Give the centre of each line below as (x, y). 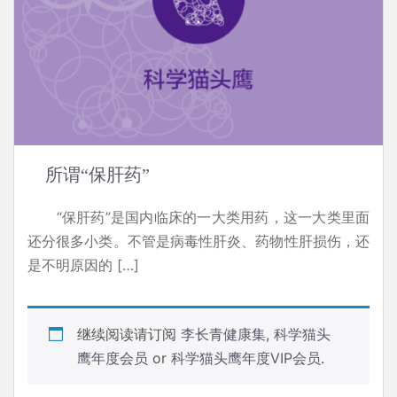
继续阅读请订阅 (129, 334)
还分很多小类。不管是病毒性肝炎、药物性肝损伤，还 (198, 241)
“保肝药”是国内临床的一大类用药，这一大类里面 (198, 217)
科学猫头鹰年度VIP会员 (246, 358)
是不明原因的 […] (83, 265)
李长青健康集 (223, 334)
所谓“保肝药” (97, 174)
